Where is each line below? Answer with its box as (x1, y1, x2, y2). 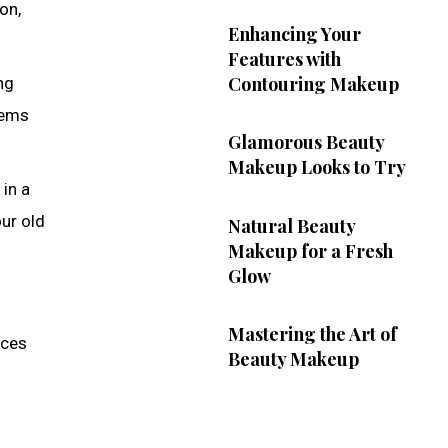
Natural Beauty (227, 213, 356, 238)
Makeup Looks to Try (227, 155, 406, 180)
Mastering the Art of (227, 322, 397, 347)
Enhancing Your (227, 21, 361, 46)
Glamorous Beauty (227, 130, 385, 155)
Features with (227, 46, 341, 71)
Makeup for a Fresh (227, 238, 393, 263)
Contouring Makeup (227, 71, 399, 96)
